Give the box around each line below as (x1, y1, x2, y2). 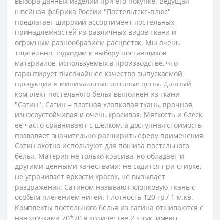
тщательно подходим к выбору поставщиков (15, 48, 166, 57)
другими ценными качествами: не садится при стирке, (15, 161, 201, 171)
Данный (164, 79, 191, 88)
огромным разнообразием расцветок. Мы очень (15, 37, 180, 47)
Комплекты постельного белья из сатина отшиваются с (15, 202, 203, 212)
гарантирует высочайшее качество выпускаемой (15, 68, 182, 78)
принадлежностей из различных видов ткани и (15, 27, 176, 37)
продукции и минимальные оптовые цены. (15, 79, 162, 88)
